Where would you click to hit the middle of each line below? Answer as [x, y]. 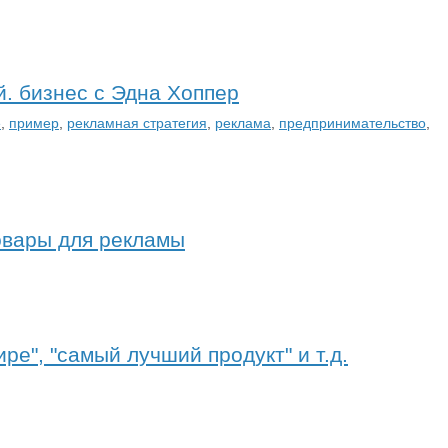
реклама [243, 122]
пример [34, 122]
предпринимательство [352, 122]
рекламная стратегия [137, 122]
